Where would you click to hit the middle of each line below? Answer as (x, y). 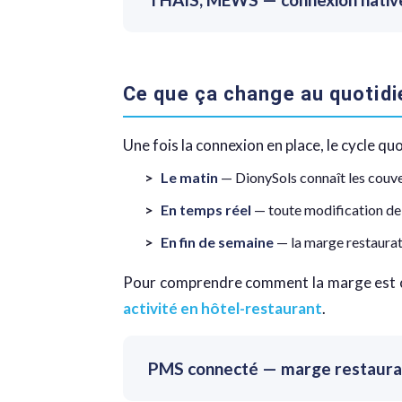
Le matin (189, 177)
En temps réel (206, 210)
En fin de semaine (217, 242)
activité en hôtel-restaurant (223, 308)
